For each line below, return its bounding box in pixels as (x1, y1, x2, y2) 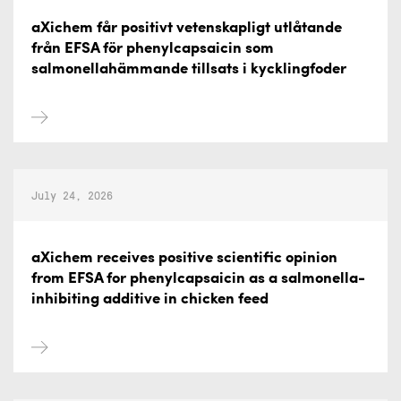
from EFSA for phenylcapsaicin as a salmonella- (31, 271, 365, 286)
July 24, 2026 (31, 187, 113, 202)
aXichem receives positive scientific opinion (31, 251, 337, 266)
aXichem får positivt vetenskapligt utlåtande (31, 21, 342, 36)
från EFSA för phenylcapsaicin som (31, 41, 274, 56)
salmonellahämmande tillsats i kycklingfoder (31, 62, 346, 77)
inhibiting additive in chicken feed (31, 292, 269, 307)
